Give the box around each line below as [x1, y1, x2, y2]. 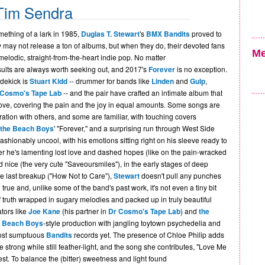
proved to [189, 28, 222, 38]
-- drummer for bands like [67, 76, 151, 86]
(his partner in [60, 206, 108, 216]
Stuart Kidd [29, 76, 67, 86]
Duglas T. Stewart [80, 28, 140, 39]
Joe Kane [28, 206, 60, 216]
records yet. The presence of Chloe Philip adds [72, 230, 224, 240]
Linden [151, 76, 174, 86]
